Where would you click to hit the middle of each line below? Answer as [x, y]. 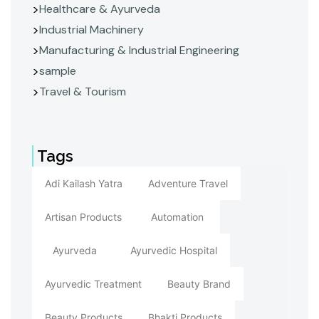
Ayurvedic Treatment [93, 283]
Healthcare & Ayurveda [100, 9]
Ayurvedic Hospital [174, 250]
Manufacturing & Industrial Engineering [139, 50]
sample [58, 71]
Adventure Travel [188, 183]
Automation [177, 216]
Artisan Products [83, 216]
